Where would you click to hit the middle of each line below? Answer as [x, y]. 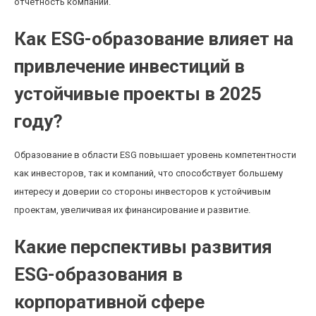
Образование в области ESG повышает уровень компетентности [155, 155]
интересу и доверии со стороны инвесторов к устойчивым [142, 192]
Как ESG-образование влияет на [154, 39]
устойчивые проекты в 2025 [138, 94]
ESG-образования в [98, 274]
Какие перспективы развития [143, 247]
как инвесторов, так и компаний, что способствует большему [148, 173]
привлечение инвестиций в [129, 66]
